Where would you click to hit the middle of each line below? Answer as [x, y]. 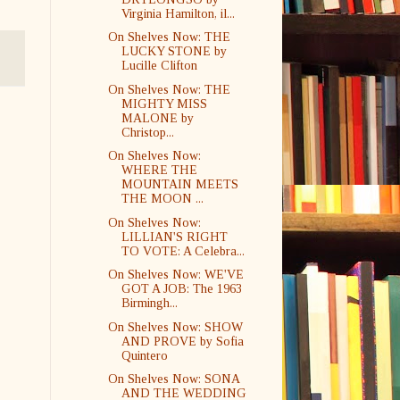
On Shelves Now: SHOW [175, 327]
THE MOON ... [162, 199]
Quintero [144, 355]
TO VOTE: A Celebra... [183, 251]
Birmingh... [149, 303]
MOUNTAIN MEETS [179, 184]
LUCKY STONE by [174, 51]
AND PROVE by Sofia [182, 341]
